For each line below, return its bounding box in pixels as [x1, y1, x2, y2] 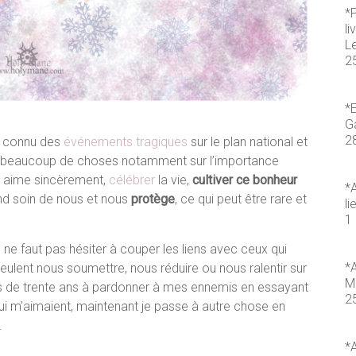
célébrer [109, 172, 158, 188]
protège [131, 192, 175, 207]
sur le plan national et [188, 134, 308, 150]
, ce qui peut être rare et [175, 192, 307, 207]
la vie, [158, 172, 192, 188]
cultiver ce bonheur [192, 172, 297, 188]
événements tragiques [64, 134, 188, 150]
